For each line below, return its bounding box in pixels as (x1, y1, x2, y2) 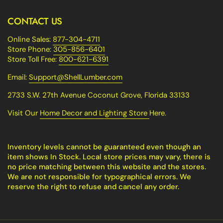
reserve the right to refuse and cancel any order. (7, 181, 179, 192)
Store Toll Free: (7, 54, 59, 64)
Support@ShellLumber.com (29, 72, 122, 82)
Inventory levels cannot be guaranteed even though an (7, 141, 201, 152)
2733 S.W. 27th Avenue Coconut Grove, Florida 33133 (7, 90, 190, 100)
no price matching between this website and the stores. (7, 161, 206, 172)
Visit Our (7, 108, 40, 118)
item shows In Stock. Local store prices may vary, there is (7, 151, 211, 162)
